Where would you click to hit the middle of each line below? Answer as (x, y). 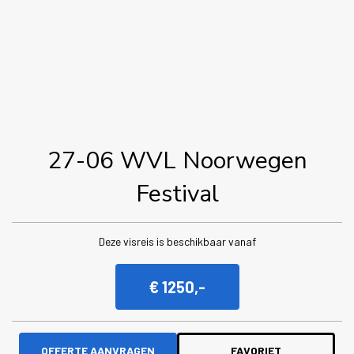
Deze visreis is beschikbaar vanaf (177, 241)
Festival (177, 194)
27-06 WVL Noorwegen (177, 160)
